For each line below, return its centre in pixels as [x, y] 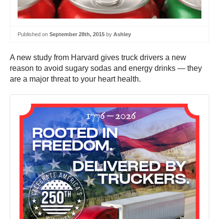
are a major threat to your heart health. [75, 79]
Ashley [122, 34]
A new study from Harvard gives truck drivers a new [98, 58]
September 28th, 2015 [77, 34]
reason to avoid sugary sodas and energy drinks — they [106, 68]
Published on [33, 34]
